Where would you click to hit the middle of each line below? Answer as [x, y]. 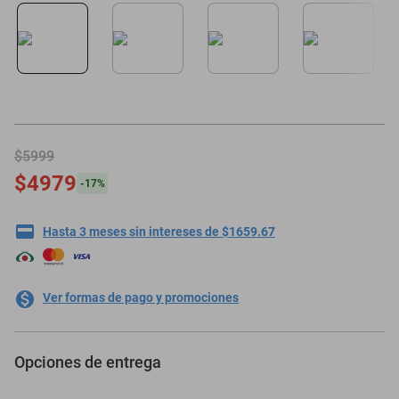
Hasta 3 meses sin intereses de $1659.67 [159, 232]
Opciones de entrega [88, 362]
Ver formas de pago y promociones [141, 297]
